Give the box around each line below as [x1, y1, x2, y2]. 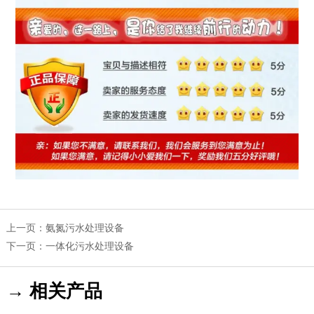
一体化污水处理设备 [45, 241, 134, 252]
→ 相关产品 [6, 280, 102, 301]
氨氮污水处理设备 [45, 223, 124, 234]
